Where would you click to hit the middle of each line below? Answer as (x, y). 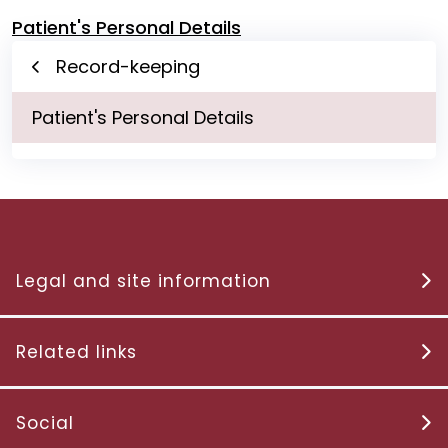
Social (45, 423)
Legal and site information (143, 281)
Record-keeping (128, 67)
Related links (76, 352)
